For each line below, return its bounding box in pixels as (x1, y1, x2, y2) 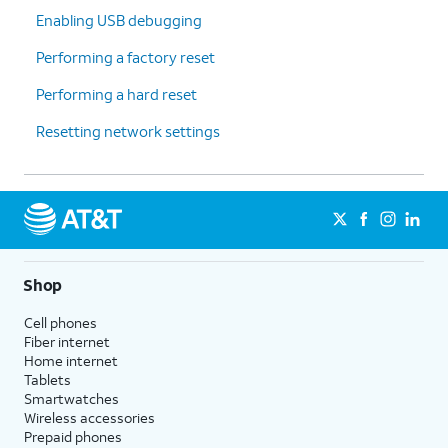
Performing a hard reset (36, 83, 197, 104)
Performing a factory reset (36, 46, 215, 67)
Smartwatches (24, 388, 119, 408)
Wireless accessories (24, 407, 155, 427)
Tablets (24, 369, 71, 389)
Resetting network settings (36, 120, 220, 141)
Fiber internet (24, 331, 110, 351)
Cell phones (24, 312, 97, 332)
